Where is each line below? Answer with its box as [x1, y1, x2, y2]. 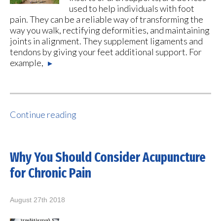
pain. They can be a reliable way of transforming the [10, 14, 203, 25]
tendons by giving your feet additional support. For [10, 46, 202, 57]
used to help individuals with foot [69, 3, 194, 14]
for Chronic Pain [10, 165, 91, 181]
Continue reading [10, 109, 76, 120]
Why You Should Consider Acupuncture [10, 149, 206, 165]
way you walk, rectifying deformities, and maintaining [10, 25, 210, 36]
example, [10, 57, 45, 68]
